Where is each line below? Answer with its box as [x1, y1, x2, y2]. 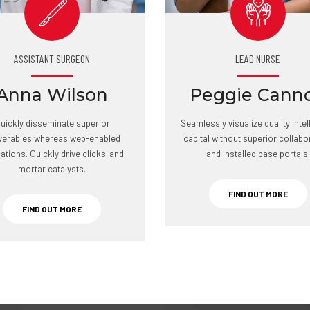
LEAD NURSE [235, 52, 281, 65]
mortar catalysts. [18, 163, 86, 174]
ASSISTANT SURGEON [14, 52, 91, 65]
